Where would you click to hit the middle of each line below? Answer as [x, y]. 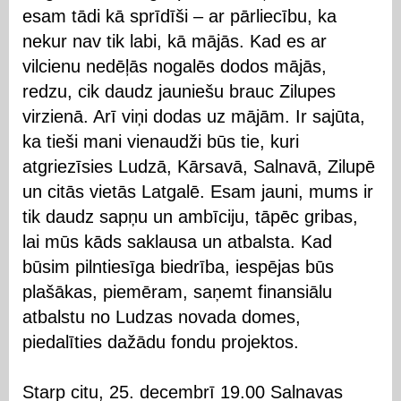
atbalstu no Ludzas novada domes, [162, 316]
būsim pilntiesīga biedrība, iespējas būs [178, 266]
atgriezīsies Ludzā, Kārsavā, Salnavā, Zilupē [199, 166]
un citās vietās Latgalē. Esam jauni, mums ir [198, 191]
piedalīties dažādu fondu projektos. [161, 341]
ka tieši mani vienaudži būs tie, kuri [161, 141]
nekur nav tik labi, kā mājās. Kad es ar [175, 41]
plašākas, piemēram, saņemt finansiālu [177, 291]
